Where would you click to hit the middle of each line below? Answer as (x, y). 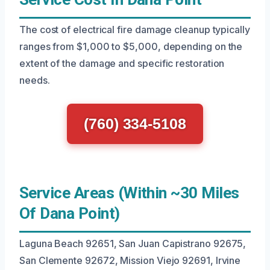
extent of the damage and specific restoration (122, 63)
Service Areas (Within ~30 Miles (129, 193)
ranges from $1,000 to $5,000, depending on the (131, 46)
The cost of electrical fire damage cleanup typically (135, 30)
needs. (35, 80)
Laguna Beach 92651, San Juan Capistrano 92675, (133, 243)
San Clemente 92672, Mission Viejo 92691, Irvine (130, 260)
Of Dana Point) (70, 213)
